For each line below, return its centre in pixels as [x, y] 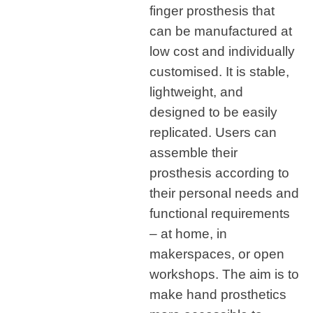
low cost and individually [222, 51]
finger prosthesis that [212, 11]
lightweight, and [196, 92]
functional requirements [220, 213]
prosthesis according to [219, 173]
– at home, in [188, 234]
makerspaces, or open [217, 254]
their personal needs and [224, 193]
